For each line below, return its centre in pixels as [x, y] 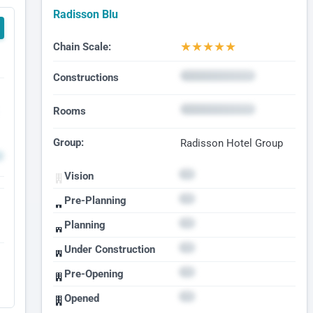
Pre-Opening [94, 274]
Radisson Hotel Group [231, 143]
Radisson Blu [85, 15]
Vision [79, 176]
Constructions [86, 77]
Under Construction [109, 249]
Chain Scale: [82, 46]
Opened [81, 298]
